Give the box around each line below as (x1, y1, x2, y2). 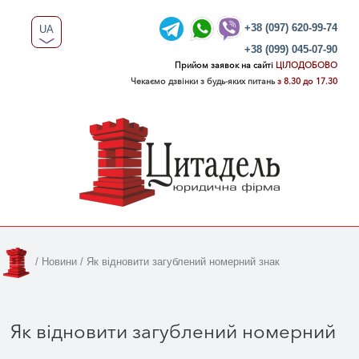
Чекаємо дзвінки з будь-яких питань (130, 76, 275, 87)
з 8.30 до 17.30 (276, 76, 337, 87)
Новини (42, 256, 77, 268)
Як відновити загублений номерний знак (87, 256, 280, 268)
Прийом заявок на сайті (174, 60, 273, 71)
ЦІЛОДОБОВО (275, 60, 337, 71)
